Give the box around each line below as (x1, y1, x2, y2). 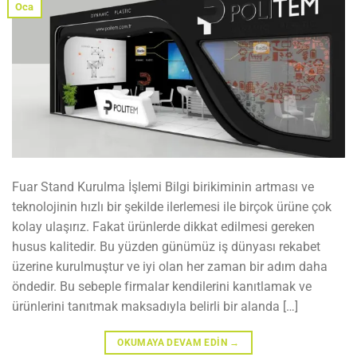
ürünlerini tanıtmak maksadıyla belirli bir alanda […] (12, 298, 298, 314)
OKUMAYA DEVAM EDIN (117, 336, 230, 348)
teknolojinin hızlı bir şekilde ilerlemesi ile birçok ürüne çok (12, 198, 331, 214)
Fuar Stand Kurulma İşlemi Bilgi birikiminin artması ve (12, 178, 314, 194)
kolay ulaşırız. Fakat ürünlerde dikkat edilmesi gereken (12, 218, 315, 234)
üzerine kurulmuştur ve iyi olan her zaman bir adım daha (12, 258, 328, 274)
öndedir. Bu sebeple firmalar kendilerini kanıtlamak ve (12, 278, 312, 294)
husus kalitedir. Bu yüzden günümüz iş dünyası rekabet (12, 238, 320, 254)
